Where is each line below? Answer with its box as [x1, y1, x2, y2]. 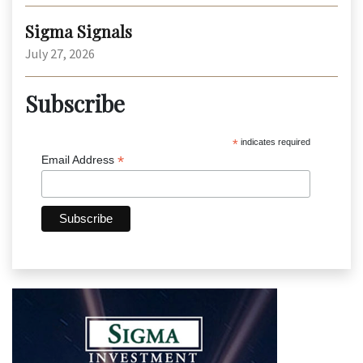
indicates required [238, 137, 311, 147]
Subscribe [25, 88, 125, 118]
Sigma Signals [25, 20, 132, 42]
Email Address [41, 153, 117, 166]
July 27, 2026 [25, 45, 95, 62]
